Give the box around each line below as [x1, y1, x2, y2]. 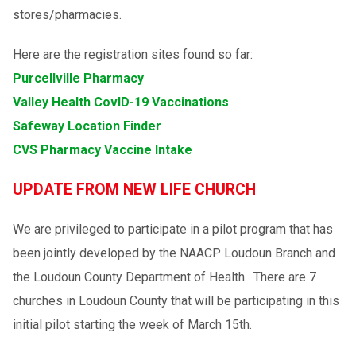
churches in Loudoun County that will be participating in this [12, 292, 339, 308]
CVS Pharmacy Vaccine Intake [12, 141, 192, 157]
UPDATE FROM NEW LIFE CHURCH [12, 180, 256, 199]
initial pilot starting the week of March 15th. [12, 316, 252, 332]
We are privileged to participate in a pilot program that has [12, 221, 333, 237]
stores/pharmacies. [12, 6, 122, 22]
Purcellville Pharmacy [12, 70, 144, 86]
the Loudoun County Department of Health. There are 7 [12, 269, 316, 284]
